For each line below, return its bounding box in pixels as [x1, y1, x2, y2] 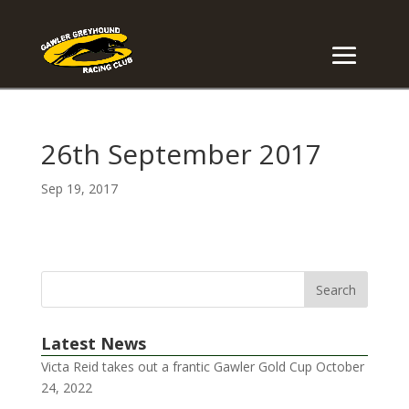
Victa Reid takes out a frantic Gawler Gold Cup [40, 358, 312, 375]
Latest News [40, 332, 146, 354]
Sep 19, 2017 [40, 180, 118, 197]
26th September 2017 [40, 135, 321, 173]
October [315, 358, 364, 375]
